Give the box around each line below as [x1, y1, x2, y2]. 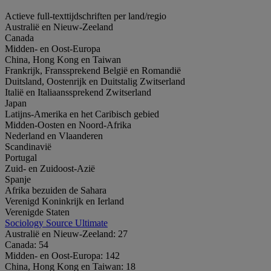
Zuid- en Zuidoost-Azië [5, 163, 95, 174]
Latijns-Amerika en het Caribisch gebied [5, 108, 159, 119]
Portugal [5, 152, 37, 163]
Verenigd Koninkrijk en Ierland [5, 195, 124, 206]
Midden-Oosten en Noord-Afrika [5, 119, 131, 130]
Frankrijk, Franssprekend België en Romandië [5, 65, 181, 76]
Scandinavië [5, 141, 51, 152]
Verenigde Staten [5, 206, 70, 217]
